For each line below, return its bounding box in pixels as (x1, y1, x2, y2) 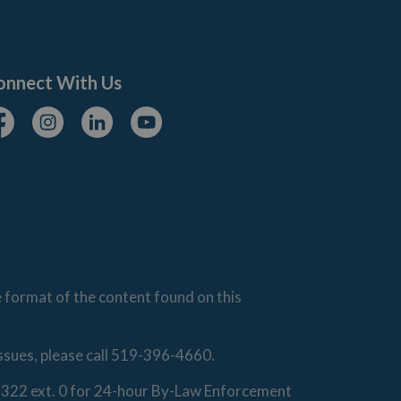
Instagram (31, 127, 104, 146)
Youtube (130, 127, 192, 146)
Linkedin (81, 127, 139, 146)
